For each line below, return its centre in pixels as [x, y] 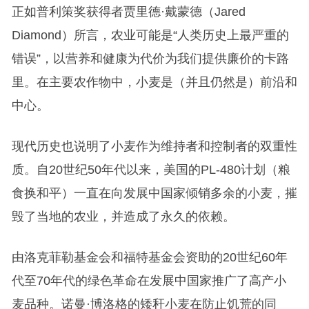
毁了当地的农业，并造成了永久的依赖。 [123, 217]
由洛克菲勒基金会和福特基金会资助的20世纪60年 [149, 257]
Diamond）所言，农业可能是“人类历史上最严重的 [150, 35]
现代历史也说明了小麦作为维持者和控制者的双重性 [154, 146]
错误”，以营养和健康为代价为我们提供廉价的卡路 [150, 59]
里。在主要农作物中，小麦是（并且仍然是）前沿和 [154, 82]
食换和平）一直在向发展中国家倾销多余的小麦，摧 [154, 193]
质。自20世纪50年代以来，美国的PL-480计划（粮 [151, 170]
